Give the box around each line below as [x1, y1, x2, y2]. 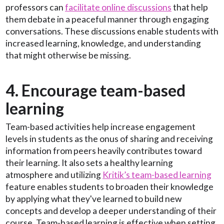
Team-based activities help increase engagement [5, 121, 195, 132]
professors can [5, 1, 65, 12]
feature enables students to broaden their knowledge [5, 181, 213, 192]
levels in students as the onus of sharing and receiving [5, 133, 213, 144]
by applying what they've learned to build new [5, 193, 181, 204]
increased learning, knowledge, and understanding [5, 37, 201, 48]
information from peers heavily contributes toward [5, 145, 202, 156]
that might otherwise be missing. [5, 49, 131, 60]
